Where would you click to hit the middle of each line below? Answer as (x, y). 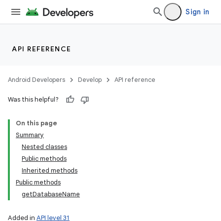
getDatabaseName (51, 194)
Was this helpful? (33, 99)
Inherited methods (50, 170)
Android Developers (37, 80)
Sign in (197, 12)
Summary (30, 135)
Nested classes (44, 147)
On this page (37, 123)
